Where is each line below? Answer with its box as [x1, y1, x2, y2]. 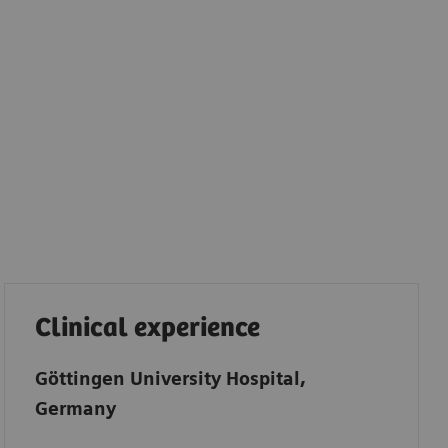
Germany [34, 398, 116, 420]
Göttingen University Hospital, [34, 368, 306, 390]
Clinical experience [34, 313, 260, 345]
